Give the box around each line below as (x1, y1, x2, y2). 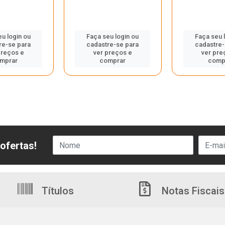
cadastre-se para (86, 41, 139, 48)
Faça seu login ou (86, 33, 139, 40)
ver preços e (93, 49, 132, 56)
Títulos (39, 185, 74, 197)
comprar (99, 57, 126, 64)
